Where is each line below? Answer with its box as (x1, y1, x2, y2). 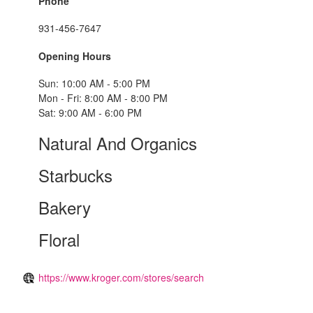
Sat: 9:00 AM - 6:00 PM (38, 105, 142, 120)
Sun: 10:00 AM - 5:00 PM (38, 76, 150, 91)
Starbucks (38, 163, 112, 188)
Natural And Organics (38, 131, 197, 156)
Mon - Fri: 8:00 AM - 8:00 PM (38, 91, 168, 105)
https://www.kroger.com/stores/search (38, 270, 204, 285)
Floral (38, 227, 80, 252)
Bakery (38, 195, 91, 220)
